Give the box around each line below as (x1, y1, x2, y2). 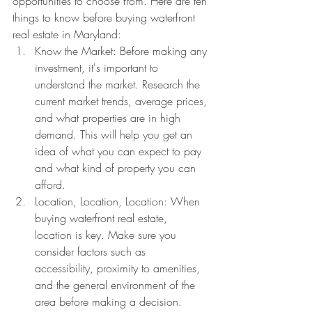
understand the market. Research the (35, 77, 203, 92)
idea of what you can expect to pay (35, 143, 205, 159)
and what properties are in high (35, 110, 184, 125)
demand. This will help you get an (35, 127, 196, 142)
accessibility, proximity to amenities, (35, 260, 203, 276)
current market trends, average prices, (35, 93, 210, 109)
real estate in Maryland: (13, 26, 121, 42)
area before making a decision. (35, 294, 182, 309)
